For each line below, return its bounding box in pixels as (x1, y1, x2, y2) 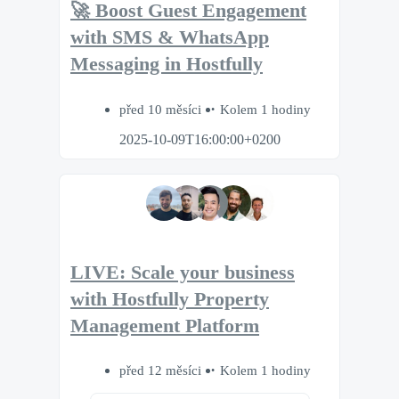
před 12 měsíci (118, 362, 205, 379)
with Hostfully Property (70, 288, 269, 310)
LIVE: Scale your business (70, 261, 295, 283)
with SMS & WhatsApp (70, 27, 269, 49)
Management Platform (70, 314, 259, 337)
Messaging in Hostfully (70, 53, 263, 76)
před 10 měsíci (118, 101, 205, 117)
